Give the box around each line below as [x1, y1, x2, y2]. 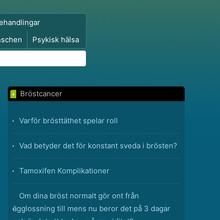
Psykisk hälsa [32, 35, 79, 44]
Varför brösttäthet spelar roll [19, 116, 118, 125]
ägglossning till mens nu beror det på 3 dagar [13, 204, 170, 213]
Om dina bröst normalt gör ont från [19, 191, 139, 200]
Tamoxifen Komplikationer [19, 166, 110, 175]
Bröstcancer [20, 89, 62, 98]
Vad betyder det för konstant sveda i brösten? [19, 141, 177, 150]
